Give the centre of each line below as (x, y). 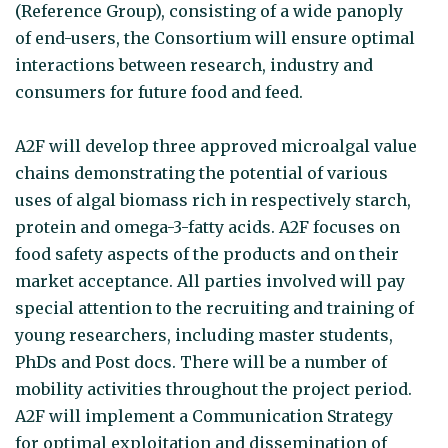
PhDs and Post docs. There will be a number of (201, 361)
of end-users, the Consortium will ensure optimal (215, 37)
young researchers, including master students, (204, 334)
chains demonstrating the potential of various (201, 172)
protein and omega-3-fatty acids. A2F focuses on (207, 226)
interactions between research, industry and (194, 64)
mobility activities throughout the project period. (213, 388)
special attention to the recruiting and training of (214, 307)
